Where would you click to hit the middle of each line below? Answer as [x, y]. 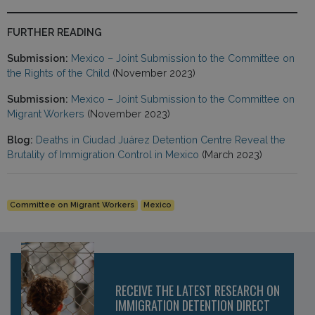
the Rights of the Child [58, 72]
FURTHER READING [54, 32]
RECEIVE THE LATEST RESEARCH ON [198, 290]
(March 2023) [232, 154]
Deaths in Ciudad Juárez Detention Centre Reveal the [161, 139]
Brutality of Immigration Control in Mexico [104, 154]
